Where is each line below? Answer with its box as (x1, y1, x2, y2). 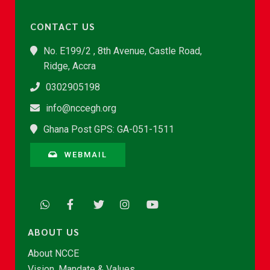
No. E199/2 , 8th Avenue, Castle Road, (43, 45, 202, 57)
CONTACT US (30, 19, 95, 33)
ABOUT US (28, 225, 80, 238)
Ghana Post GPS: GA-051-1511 (43, 123, 174, 135)
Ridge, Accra (43, 60, 96, 72)
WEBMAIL (64, 149, 107, 159)
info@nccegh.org (46, 102, 116, 114)
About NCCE (28, 247, 79, 259)
